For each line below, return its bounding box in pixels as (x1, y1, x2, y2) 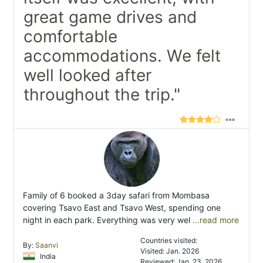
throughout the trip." (23, 85, 180, 105)
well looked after (23, 65, 151, 86)
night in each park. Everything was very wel (23, 215, 190, 225)
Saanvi (35, 241, 58, 250)
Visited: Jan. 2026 (140, 247, 200, 256)
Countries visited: (140, 236, 197, 245)
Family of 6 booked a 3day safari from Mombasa (23, 190, 210, 201)
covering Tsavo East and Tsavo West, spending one (23, 203, 221, 213)
